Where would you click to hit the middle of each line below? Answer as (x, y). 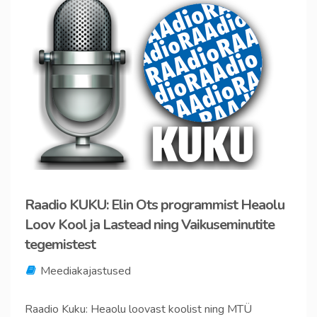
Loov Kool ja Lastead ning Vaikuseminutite (150, 225)
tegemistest (60, 244)
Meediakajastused (86, 271)
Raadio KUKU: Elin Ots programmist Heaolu (155, 205)
